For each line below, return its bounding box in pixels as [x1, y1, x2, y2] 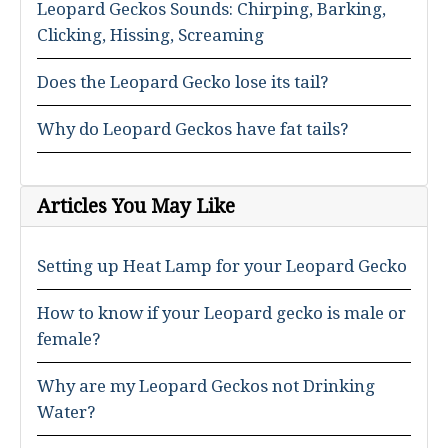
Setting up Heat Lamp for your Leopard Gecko [37, 256, 407, 276]
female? [37, 329, 100, 349]
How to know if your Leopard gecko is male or [37, 303, 406, 323]
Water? [37, 402, 95, 422]
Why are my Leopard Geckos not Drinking [37, 376, 375, 396]
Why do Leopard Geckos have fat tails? [37, 119, 348, 139]
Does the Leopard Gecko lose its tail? [37, 72, 328, 92]
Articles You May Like [37, 195, 235, 218]
